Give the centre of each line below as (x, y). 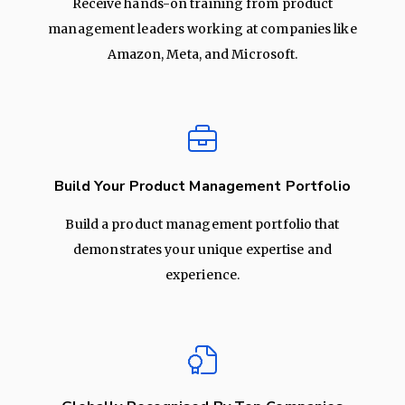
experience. (202, 275)
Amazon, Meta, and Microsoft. (202, 55)
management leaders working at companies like (202, 29)
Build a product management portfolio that (202, 225)
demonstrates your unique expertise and (202, 250)
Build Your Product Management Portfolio (202, 187)
